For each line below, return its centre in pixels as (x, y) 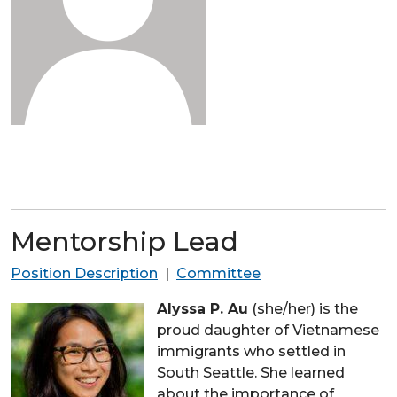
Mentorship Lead (125, 241)
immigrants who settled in (251, 351)
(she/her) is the (303, 308)
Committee (218, 273)
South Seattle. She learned (251, 372)
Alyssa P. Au (202, 308)
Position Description (84, 273)
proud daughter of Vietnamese (268, 330)
